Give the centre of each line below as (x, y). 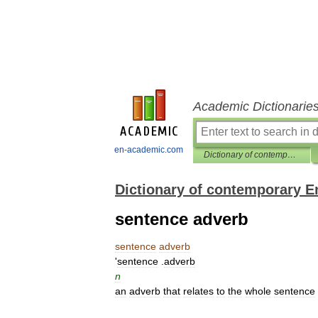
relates (198, 291)
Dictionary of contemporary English (292, 155)
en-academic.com (149, 150)
